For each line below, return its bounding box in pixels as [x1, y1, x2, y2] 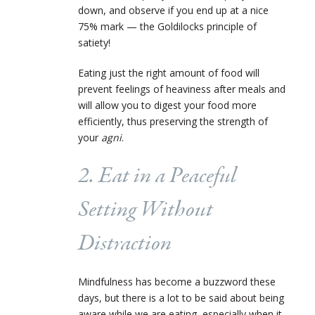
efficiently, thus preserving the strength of [78, 114, 268, 128]
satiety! [78, 35, 110, 49]
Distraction [78, 228, 172, 259]
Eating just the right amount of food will [78, 65, 259, 79]
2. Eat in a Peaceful [78, 160, 236, 192]
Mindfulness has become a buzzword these [78, 274, 276, 288]
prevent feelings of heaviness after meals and [78, 82, 285, 96]
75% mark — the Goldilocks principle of [78, 19, 257, 33]
